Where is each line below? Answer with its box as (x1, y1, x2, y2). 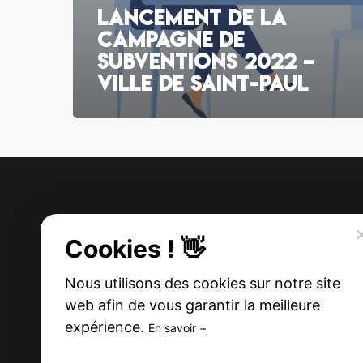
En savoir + (148, 321, 207, 335)
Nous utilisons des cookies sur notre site (65, 275, 340, 292)
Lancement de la (97, 2, 287, 32)
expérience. (65, 318, 148, 335)
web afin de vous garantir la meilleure (65, 297, 320, 314)
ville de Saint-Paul (97, 68, 309, 97)
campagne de (97, 24, 245, 53)
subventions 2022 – (97, 46, 314, 75)
